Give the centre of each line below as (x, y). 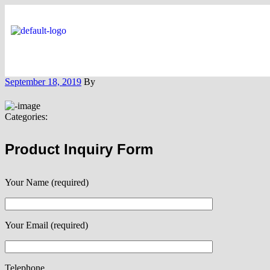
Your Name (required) (47, 183)
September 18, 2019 (43, 82)
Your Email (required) (46, 225)
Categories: (26, 116)
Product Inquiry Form (79, 149)
